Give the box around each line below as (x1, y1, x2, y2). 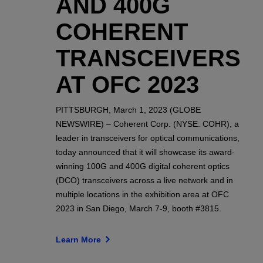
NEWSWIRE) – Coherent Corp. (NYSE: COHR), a (55, 119, 239, 129)
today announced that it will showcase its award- (55, 147, 235, 157)
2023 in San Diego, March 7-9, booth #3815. (55, 203, 221, 213)
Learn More (55, 234, 103, 244)
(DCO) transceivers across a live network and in (55, 175, 233, 185)
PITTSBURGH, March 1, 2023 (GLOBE (55, 104, 201, 114)
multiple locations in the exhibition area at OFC (55, 189, 229, 199)
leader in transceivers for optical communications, (55, 133, 240, 143)
